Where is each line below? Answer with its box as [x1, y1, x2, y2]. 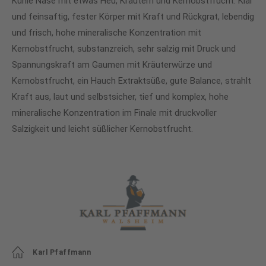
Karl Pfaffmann [33, 248, 91, 256]
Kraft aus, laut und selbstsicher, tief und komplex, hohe [12, 91, 229, 102]
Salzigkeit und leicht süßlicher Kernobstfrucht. [12, 123, 193, 134]
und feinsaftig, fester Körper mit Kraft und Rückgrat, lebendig [12, 11, 254, 22]
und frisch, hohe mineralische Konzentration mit [12, 27, 201, 38]
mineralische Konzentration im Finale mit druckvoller [12, 107, 217, 118]
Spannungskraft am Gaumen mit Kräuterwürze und [12, 59, 212, 70]
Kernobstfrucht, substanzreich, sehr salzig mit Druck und [12, 43, 236, 54]
